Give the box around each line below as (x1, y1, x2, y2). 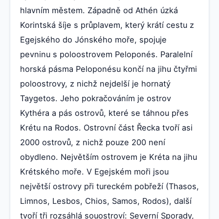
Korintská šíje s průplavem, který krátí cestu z (20, 20, 194, 30)
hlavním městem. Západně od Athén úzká (20, 5, 178, 15)
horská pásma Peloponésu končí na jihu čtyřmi (20, 64, 197, 74)
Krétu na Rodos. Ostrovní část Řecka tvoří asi (20, 122, 193, 132)
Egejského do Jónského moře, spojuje (20, 34, 167, 44)
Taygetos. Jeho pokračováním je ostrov (20, 93, 171, 103)
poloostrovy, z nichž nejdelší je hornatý (20, 78, 171, 88)
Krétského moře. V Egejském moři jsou (20, 166, 169, 176)
